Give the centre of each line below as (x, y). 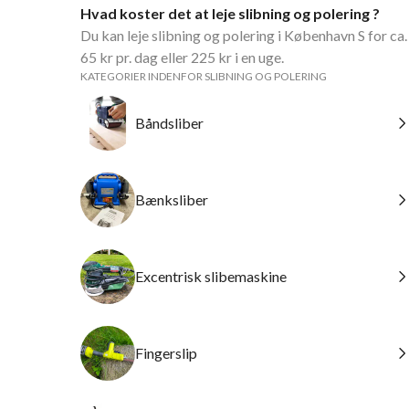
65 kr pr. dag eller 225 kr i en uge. (182, 57)
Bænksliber (172, 199)
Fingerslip (166, 353)
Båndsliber (169, 123)
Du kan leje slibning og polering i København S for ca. (244, 35)
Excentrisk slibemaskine (211, 276)
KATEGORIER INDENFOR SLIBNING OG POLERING (204, 76)
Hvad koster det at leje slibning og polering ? (230, 13)
